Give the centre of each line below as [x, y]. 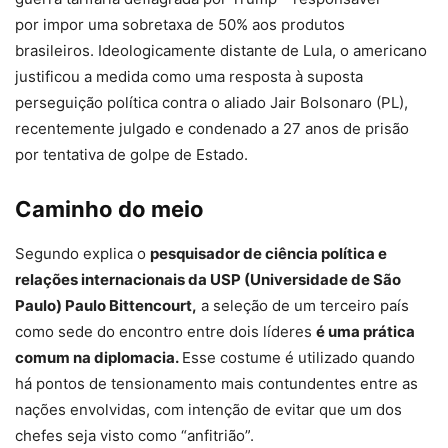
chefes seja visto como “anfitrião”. [134, 436]
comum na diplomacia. [98, 358]
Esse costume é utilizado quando [298, 358]
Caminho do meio [109, 209]
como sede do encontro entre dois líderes [165, 332]
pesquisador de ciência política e [268, 254]
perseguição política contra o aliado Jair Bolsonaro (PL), [211, 103]
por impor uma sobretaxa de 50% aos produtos [180, 25]
